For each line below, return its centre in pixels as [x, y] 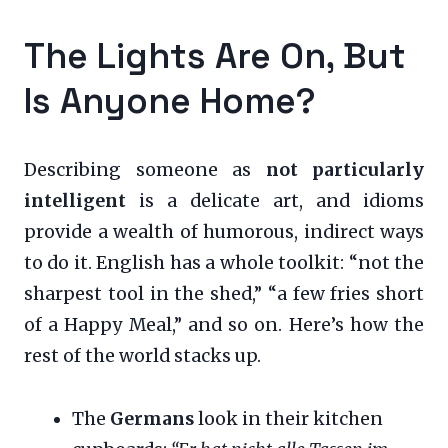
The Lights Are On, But [215, 56]
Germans [152, 419]
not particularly [344, 170]
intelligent [75, 201]
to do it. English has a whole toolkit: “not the [224, 263]
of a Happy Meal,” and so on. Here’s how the [224, 325]
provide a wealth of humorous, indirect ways [224, 232]
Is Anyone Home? [170, 101]
